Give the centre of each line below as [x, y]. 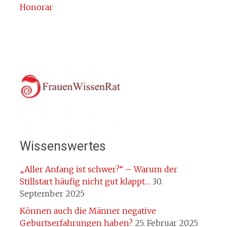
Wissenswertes [63, 146]
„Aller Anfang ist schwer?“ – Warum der [98, 169]
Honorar [36, 7]
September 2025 [52, 194]
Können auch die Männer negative [88, 211]
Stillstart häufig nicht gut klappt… [85, 181]
